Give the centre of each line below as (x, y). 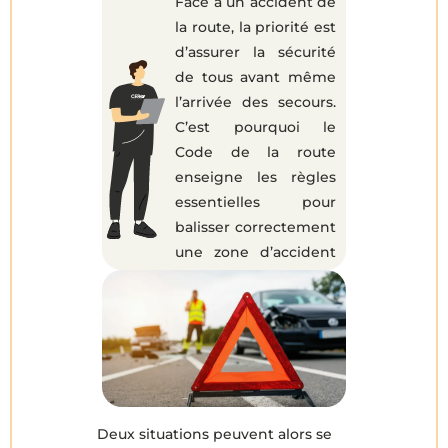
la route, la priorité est (255, 26)
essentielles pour (255, 201)
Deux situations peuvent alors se (214, 434)
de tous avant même (255, 76)
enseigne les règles (255, 176)
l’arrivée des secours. (255, 101)
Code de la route (255, 151)
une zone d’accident (255, 251)
